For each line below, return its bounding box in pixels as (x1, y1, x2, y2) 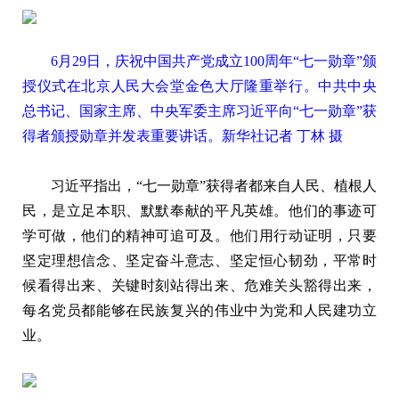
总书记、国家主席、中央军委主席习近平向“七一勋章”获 (22, 102, 377, 118)
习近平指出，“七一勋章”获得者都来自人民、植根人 (51, 177, 377, 193)
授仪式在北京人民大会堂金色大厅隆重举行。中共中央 (22, 77, 377, 94)
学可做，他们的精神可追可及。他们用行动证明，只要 (22, 227, 377, 243)
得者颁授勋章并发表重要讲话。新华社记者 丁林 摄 (22, 127, 343, 143)
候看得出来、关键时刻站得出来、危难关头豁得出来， (22, 277, 377, 293)
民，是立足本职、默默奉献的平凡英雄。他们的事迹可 (22, 202, 377, 218)
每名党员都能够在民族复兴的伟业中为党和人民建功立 (22, 302, 377, 318)
